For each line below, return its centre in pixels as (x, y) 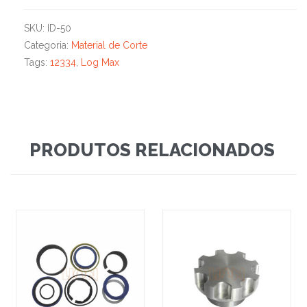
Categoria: (48, 46)
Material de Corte (109, 46)
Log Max (100, 63)
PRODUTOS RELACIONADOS (152, 150)
